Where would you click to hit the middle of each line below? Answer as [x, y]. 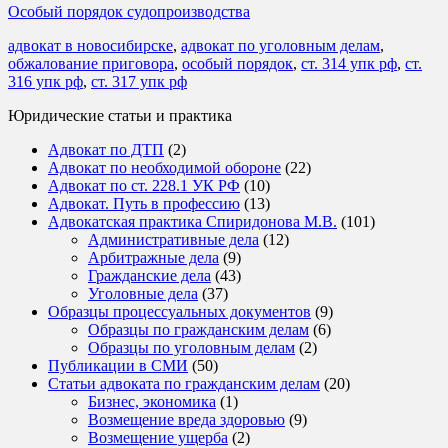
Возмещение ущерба [158, 437]
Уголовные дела [143, 293]
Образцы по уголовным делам [191, 347]
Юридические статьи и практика [120, 115]
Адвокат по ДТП [106, 149]
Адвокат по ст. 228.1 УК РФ [144, 185]
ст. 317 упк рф [139, 81]
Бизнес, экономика [152, 401]
